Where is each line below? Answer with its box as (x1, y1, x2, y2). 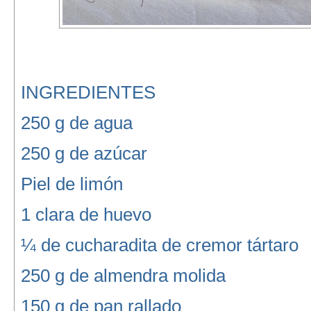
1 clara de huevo (20, 204, 151, 225)
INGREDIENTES (20, 82, 155, 103)
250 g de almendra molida (20, 265, 226, 286)
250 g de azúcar (20, 143, 147, 164)
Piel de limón (20, 174, 123, 194)
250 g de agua (20, 112, 133, 133)
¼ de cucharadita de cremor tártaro (20, 235, 299, 255)
